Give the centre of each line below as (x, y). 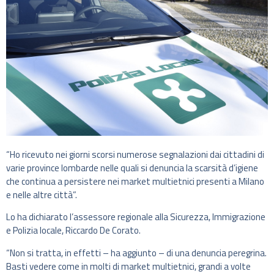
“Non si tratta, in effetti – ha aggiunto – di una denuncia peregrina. (136, 253)
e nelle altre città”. (42, 195)
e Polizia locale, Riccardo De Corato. (73, 231)
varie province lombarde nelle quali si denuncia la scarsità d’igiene (132, 168)
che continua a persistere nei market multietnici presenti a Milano (135, 182)
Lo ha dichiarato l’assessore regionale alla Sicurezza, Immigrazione (136, 217)
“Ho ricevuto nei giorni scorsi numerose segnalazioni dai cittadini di (135, 155)
